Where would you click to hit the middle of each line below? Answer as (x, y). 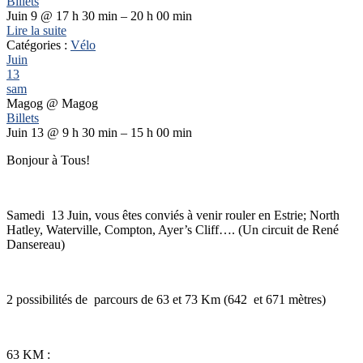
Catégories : (38, 45)
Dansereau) (36, 244)
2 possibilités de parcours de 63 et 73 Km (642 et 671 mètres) (166, 299)
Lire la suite (36, 30)
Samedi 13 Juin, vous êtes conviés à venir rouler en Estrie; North (173, 215)
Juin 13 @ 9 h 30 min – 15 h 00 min (99, 132)
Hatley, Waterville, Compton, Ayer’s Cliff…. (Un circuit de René (173, 229)
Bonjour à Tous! (48, 160)
